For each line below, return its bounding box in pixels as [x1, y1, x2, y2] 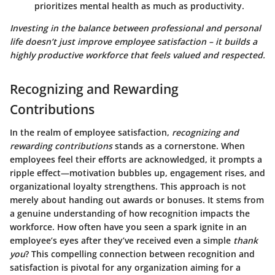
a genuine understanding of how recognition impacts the [10, 207, 250, 219]
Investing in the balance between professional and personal [10, 21, 261, 34]
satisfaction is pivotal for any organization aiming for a [10, 261, 241, 273]
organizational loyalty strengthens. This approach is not [10, 180, 246, 192]
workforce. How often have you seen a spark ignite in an [10, 221, 247, 233]
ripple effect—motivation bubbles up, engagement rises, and [10, 167, 265, 179]
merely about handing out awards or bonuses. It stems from [10, 194, 264, 206]
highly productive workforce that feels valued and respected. [10, 48, 265, 61]
